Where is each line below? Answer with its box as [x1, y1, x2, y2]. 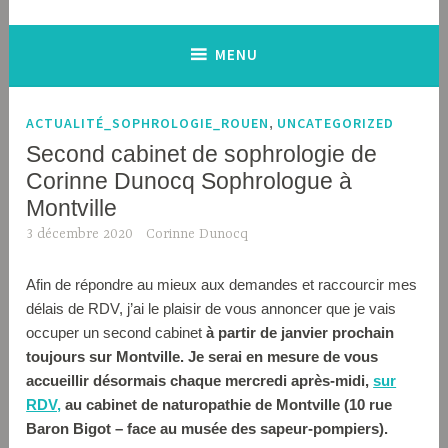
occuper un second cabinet [26, 323, 207, 341]
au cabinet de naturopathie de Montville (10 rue [61, 395, 393, 413]
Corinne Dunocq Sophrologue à [26, 168, 353, 195]
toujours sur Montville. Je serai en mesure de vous [26, 347, 379, 365]
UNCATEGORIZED [277, 114, 395, 133]
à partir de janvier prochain [206, 323, 395, 341]
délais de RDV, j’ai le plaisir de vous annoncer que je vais [26, 299, 397, 317]
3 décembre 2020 [26, 226, 134, 243]
